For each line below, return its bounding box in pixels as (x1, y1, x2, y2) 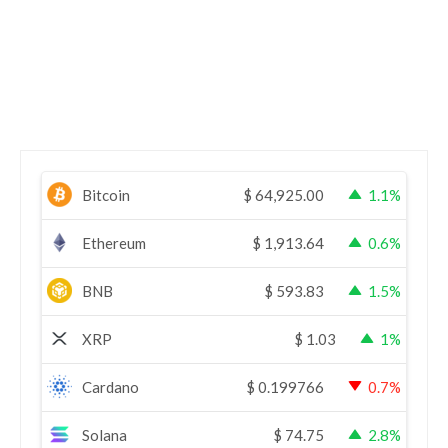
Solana (82, 425, 127, 444)
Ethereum (82, 233, 146, 252)
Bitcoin (82, 185, 130, 204)
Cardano (82, 377, 139, 396)
